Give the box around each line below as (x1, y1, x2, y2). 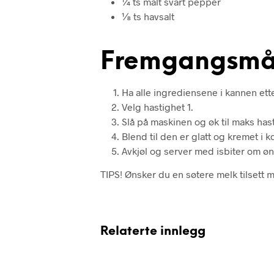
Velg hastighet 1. (121, 101, 193, 113)
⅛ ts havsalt (121, 10, 174, 23)
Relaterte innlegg (100, 225, 206, 239)
